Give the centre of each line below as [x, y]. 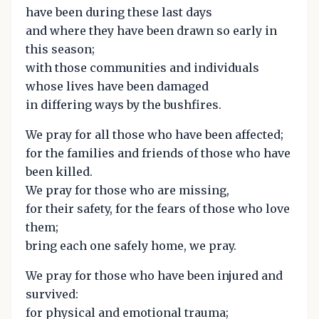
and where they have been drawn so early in [151, 31]
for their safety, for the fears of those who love [158, 209]
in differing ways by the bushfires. [124, 105]
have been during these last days [119, 12]
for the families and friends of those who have [158, 153]
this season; [60, 49]
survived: [52, 294]
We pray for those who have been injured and [154, 276]
